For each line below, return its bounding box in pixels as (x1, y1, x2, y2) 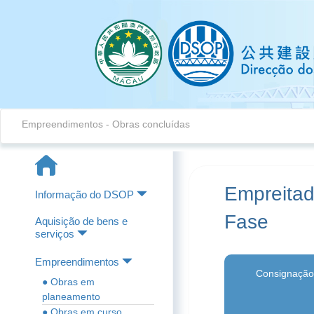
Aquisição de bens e (35, 215, 128, 227)
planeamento (42, 291, 100, 302)
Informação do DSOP (35, 189, 134, 200)
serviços (35, 228, 74, 240)
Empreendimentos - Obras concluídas (22, 118, 190, 130)
